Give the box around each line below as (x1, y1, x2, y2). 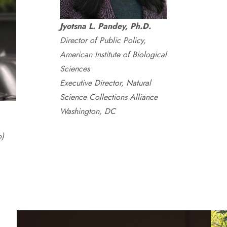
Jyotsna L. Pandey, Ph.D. (60, 20, 151, 32)
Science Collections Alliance (60, 91, 158, 103)
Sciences (60, 63, 90, 74)
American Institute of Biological (60, 49, 167, 60)
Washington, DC (60, 105, 116, 117)
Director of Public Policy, (60, 34, 146, 46)
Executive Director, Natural (60, 77, 151, 89)
